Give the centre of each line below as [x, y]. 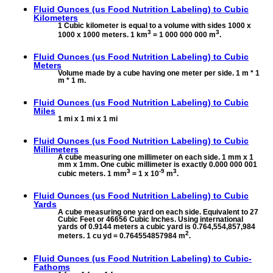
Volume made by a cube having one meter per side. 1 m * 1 [159, 73]
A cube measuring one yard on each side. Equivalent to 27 [158, 212]
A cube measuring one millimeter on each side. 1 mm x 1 [156, 158]
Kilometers [56, 17]
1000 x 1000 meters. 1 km [103, 34]
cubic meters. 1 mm [92, 174]
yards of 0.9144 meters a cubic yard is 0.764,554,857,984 [157, 227]
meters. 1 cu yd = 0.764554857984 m [122, 236]
